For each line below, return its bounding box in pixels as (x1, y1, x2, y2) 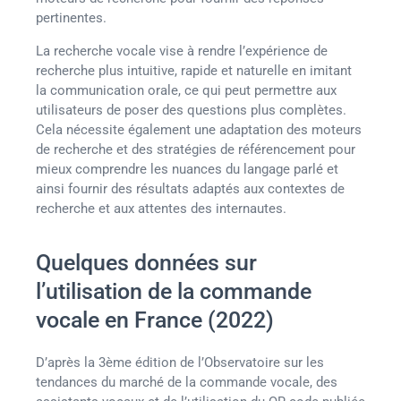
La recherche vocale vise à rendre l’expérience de (36, 42, 328, 59)
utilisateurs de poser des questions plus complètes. (36, 101, 346, 118)
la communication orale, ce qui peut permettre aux (36, 81, 337, 98)
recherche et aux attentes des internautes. (36, 200, 286, 217)
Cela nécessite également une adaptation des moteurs (36, 121, 362, 138)
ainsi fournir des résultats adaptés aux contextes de (36, 180, 345, 197)
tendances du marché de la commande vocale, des (36, 374, 337, 391)
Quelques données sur (36, 250, 257, 277)
